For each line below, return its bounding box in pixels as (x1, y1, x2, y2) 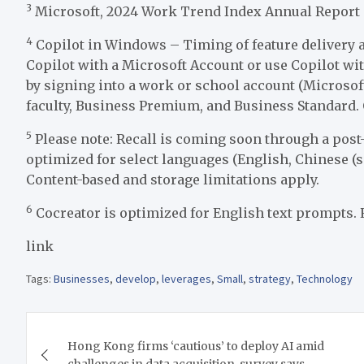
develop (115, 271, 156, 287)
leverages (162, 271, 211, 287)
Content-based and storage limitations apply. (26, 171, 319, 188)
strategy (249, 271, 291, 287)
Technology (297, 271, 353, 287)
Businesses (54, 271, 110, 287)
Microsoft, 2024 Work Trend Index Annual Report (32, 3, 360, 20)
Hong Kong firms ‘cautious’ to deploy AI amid (67, 339, 324, 354)
